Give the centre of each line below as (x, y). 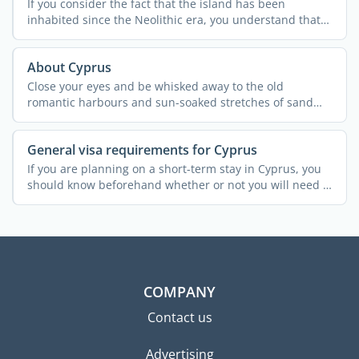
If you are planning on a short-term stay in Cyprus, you (174, 169)
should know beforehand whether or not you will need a (178, 185)
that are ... (54, 119)
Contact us (179, 317)
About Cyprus (69, 67)
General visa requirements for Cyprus (142, 149)
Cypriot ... (52, 36)
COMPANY (179, 291)
